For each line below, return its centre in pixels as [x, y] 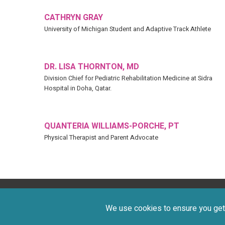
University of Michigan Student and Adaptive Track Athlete [128, 29]
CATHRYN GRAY [74, 18]
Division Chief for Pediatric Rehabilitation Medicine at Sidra [128, 79]
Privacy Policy [96, 203]
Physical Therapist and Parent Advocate [101, 138]
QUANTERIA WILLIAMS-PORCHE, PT [112, 126]
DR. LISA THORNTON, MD [92, 67]
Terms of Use [153, 203]
